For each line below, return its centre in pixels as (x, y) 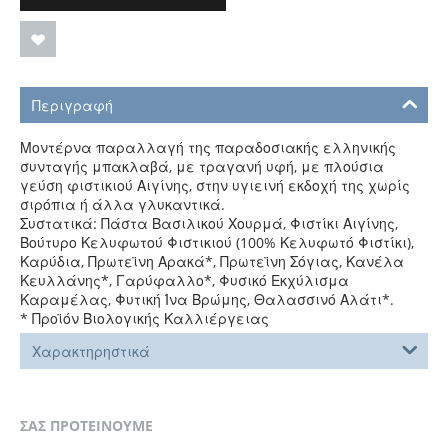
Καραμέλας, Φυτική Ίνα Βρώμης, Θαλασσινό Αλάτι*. (207, 299)
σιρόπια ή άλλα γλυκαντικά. (122, 204)
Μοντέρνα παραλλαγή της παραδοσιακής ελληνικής (208, 147)
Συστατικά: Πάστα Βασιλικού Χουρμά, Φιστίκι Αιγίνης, (209, 223)
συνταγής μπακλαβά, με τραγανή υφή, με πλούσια (202, 166)
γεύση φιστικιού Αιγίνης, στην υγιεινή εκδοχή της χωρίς (215, 185)
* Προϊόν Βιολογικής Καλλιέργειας (144, 318)
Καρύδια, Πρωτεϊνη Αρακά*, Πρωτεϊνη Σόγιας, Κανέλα (212, 261)
